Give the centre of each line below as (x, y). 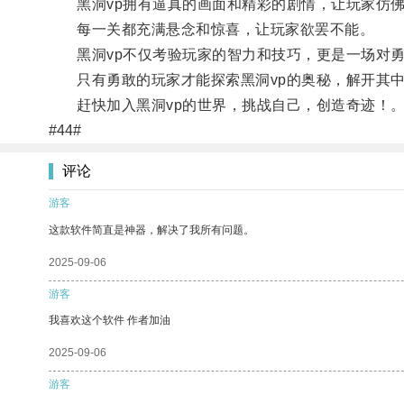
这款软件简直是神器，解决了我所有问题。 (151, 230)
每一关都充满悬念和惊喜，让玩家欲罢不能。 (211, 29)
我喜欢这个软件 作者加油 (110, 320)
